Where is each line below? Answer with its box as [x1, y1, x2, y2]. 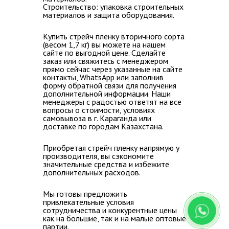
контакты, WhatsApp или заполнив [43, 72, 164, 82]
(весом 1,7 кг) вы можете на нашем [43, 39, 166, 50]
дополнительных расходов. [43, 167, 141, 177]
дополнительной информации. [43, 88, 149, 99]
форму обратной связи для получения [43, 80, 176, 90]
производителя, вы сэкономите [43, 151, 154, 161]
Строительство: [43, 2, 98, 12]
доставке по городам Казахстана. [43, 121, 164, 131]
